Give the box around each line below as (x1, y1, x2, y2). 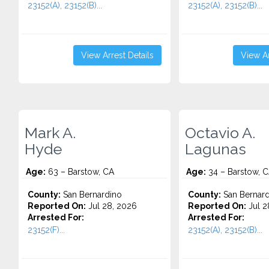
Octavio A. (184, 124, 255, 142)
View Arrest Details (80, 50, 154, 60)
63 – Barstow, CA (46, 167, 114, 177)
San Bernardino (61, 190, 122, 199)
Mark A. (25, 124, 76, 142)
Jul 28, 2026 (86, 201, 137, 211)
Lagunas (184, 140, 246, 158)
